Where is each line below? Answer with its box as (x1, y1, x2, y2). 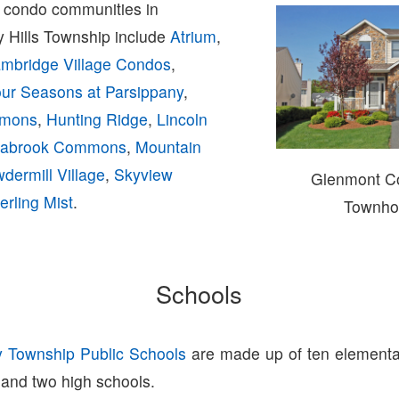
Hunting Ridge (46, 107, 149, 130)
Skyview (114, 162, 174, 185)
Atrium (170, 24, 217, 47)
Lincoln (157, 107, 208, 130)
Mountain (135, 134, 202, 158)
